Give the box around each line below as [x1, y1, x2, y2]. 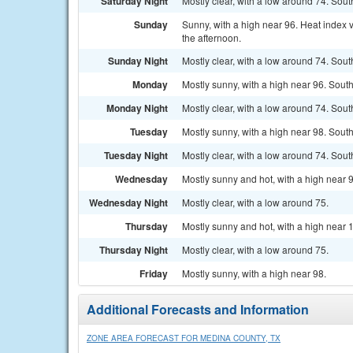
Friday [139, 266, 168, 281]
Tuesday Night [104, 148, 168, 162]
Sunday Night [108, 54, 168, 68]
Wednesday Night [89, 195, 168, 210]
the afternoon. [182, 31, 241, 44]
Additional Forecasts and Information [87, 300, 309, 318]
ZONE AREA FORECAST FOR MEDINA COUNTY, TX [87, 333, 281, 344]
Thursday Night [99, 243, 168, 257]
